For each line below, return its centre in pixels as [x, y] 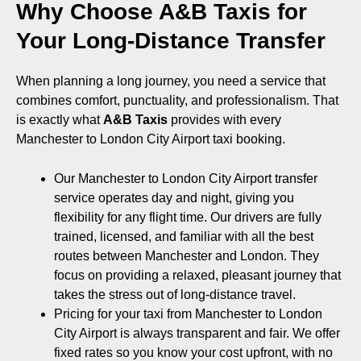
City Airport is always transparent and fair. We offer [197, 333]
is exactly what [60, 120]
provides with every [224, 120]
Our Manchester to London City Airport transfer [185, 178]
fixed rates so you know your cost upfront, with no [193, 352]
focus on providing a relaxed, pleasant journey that [197, 275]
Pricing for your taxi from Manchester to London [188, 313]
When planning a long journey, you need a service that [171, 81]
